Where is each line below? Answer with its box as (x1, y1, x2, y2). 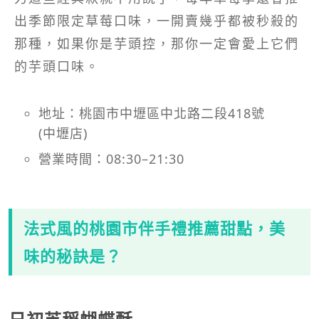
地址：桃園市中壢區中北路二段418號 (38, 104, 265, 122)
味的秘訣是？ (23, 244, 122, 266)
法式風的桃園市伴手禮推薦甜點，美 (23, 216, 286, 239)
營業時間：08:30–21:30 (38, 150, 184, 167)
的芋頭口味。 (14, 57, 100, 75)
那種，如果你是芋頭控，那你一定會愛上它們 (14, 34, 299, 52)
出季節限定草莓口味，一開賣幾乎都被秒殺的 (14, 11, 299, 29)
